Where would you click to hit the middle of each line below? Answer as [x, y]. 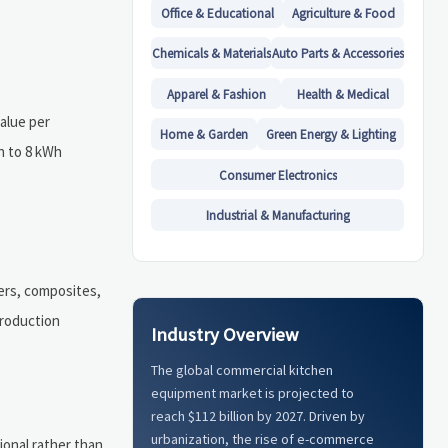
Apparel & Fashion [216, 94]
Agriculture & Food [344, 13]
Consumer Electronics [277, 175]
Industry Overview [225, 334]
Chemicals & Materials [211, 54]
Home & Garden [204, 135]
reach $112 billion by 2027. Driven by [258, 416]
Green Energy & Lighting [330, 135]
